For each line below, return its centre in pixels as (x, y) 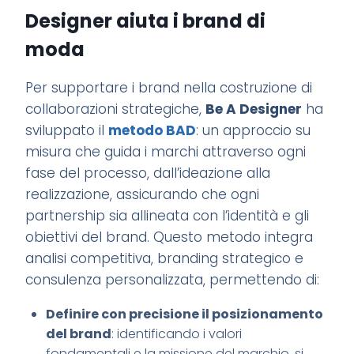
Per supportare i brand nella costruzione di (169, 88)
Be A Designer (254, 109)
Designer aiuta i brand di (146, 21)
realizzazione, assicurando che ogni (143, 195)
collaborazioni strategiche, (116, 109)
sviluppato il (67, 131)
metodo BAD (153, 131)
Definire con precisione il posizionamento (184, 314)
